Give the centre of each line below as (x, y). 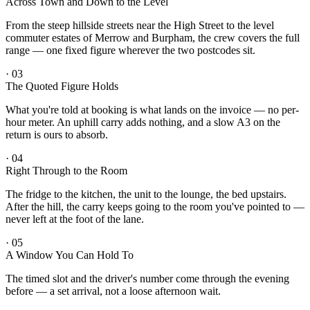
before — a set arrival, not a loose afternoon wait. (113, 291)
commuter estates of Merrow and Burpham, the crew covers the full (153, 38)
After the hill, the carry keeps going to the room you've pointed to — (155, 207)
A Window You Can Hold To (70, 255)
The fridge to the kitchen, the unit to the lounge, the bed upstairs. (146, 194)
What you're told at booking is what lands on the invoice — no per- (152, 110)
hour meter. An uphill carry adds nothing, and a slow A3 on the (143, 122)
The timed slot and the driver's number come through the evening (147, 279)
